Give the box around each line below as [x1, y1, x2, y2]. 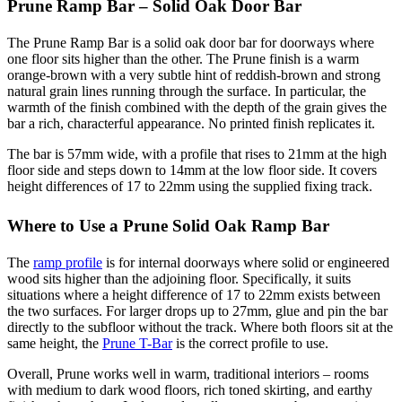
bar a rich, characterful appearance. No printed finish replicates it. [7, 115, 375, 131]
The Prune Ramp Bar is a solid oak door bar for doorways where [7, 34, 374, 50]
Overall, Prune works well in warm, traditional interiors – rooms [7, 365, 369, 381]
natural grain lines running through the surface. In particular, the [7, 83, 366, 99]
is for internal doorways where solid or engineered [102, 254, 389, 270]
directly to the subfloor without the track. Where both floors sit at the [7, 319, 393, 335]
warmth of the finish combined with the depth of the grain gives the [7, 99, 387, 115]
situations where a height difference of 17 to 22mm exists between [7, 286, 380, 302]
